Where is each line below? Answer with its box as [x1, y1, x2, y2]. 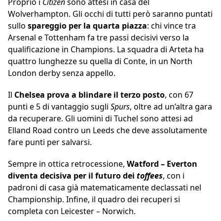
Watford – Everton [127, 158, 197, 170]
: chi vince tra [147, 20, 196, 32]
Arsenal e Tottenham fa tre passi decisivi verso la [8, 32, 189, 43]
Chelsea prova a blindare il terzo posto [14, 89, 165, 101]
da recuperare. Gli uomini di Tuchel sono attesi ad [8, 113, 193, 124]
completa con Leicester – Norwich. [8, 206, 136, 217]
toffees [137, 170, 163, 182]
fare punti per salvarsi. [8, 137, 92, 148]
